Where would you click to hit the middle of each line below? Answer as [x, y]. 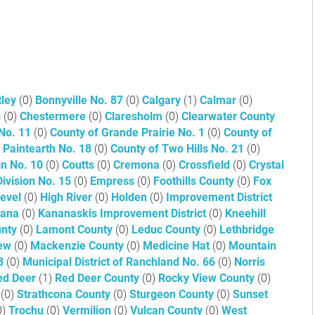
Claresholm [135, 116]
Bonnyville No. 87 [81, 100]
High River [67, 197]
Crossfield [206, 165]
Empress [114, 181]
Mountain [252, 246]
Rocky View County [208, 278]
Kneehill [245, 213]
